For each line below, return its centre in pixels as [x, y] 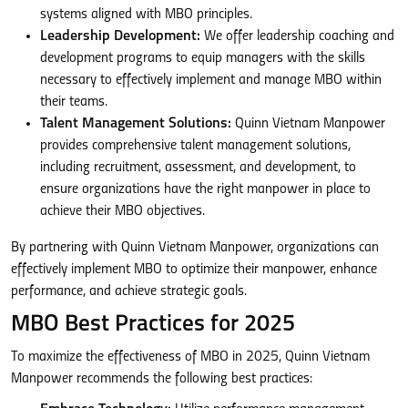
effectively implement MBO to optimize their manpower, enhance [194, 269]
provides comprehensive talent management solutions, [195, 145]
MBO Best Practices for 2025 [153, 324]
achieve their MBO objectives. [122, 211]
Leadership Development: [120, 36]
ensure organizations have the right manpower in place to [205, 189]
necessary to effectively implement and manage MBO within [211, 80]
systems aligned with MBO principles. [146, 14]
